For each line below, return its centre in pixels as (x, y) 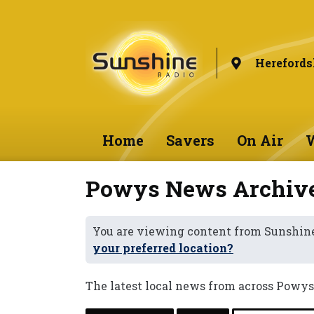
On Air (260, 140)
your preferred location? (163, 248)
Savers (190, 140)
